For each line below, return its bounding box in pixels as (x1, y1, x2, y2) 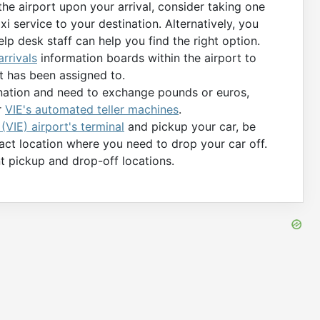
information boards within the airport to (37, 51, 256, 66)
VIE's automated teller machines (5, 102, 179, 117)
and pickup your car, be (124, 119, 256, 134)
